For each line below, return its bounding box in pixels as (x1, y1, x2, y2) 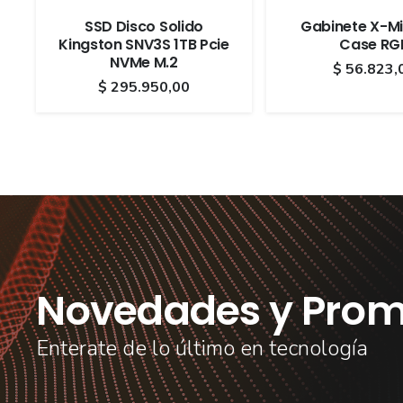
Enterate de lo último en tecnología (36, 333, 368, 363)
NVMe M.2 (110, 51, 178, 73)
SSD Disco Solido (85, 15, 203, 37)
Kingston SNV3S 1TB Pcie (58, 33, 229, 55)
